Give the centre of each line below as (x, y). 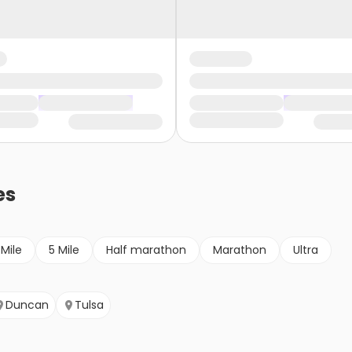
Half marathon (146, 250)
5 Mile (64, 250)
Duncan (27, 305)
